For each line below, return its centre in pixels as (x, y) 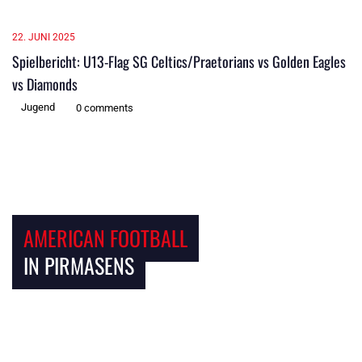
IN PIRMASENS (79, 265)
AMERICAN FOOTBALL (105, 238)
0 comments (105, 107)
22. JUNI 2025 (44, 37)
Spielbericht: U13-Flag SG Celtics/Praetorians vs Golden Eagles (179, 61)
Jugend (38, 107)
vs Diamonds (45, 84)
